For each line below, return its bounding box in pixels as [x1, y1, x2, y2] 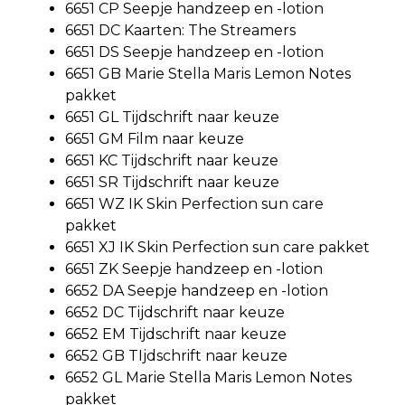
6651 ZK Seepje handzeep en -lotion [65, 260, 323, 278]
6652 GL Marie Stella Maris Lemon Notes [65, 369, 352, 387]
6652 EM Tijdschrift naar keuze [65, 325, 287, 344]
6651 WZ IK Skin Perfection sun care [65, 195, 324, 213]
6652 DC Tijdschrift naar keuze [65, 304, 285, 322]
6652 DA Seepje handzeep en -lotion [65, 282, 328, 300]
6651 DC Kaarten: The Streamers [65, 22, 296, 40]
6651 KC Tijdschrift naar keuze [65, 152, 278, 170]
